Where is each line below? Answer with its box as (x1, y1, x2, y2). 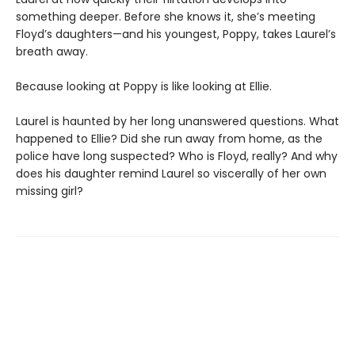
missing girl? (16, 183, 83, 199)
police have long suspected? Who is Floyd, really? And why (16, 148, 338, 164)
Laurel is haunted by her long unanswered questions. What (16, 113, 339, 129)
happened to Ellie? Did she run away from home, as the (16, 131, 323, 147)
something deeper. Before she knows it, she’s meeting (16, 9, 315, 25)
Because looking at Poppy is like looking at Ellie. (16, 78, 272, 94)
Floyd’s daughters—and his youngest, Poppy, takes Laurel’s (16, 26, 336, 42)
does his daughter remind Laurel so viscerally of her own (16, 166, 326, 181)
